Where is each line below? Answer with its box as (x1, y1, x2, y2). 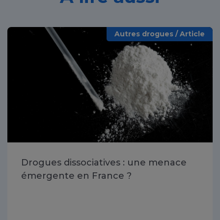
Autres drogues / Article (114, 29, 205, 39)
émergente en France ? (21, 170, 132, 182)
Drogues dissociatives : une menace (21, 157, 187, 168)
